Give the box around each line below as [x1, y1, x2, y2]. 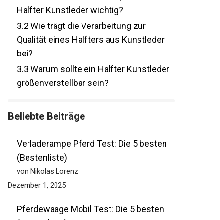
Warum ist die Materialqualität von [23, 5, 157, 16]
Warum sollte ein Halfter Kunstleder [23, 78, 165, 88]
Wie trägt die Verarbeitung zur [23, 34, 141, 45]
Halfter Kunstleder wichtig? [11, 19, 118, 29]
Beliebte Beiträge [2, 124, 80, 137]
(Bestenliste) [11, 166, 62, 177]
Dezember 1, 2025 [2, 194, 61, 204]
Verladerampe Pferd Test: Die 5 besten [11, 152, 162, 163]
